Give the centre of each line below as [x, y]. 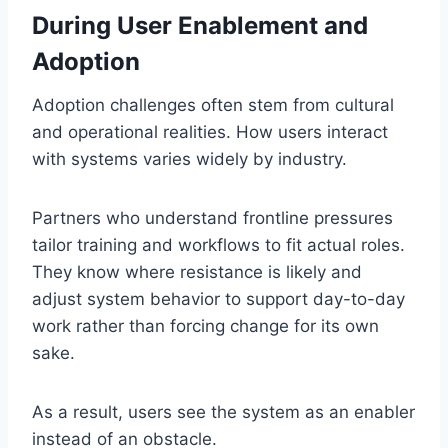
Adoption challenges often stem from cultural [213, 104]
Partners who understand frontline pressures [212, 217]
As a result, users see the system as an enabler [223, 411]
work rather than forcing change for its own [205, 325]
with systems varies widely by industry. [189, 158]
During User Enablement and [200, 25]
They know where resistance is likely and [197, 271]
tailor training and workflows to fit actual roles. [218, 244]
